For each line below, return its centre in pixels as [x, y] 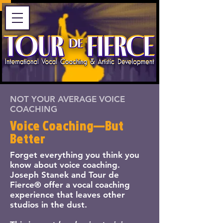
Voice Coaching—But [67, 125]
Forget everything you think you [75, 155]
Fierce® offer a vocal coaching [70, 185]
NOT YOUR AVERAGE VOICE [67, 99]
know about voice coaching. [65, 165]
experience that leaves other [67, 195]
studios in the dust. [49, 205]
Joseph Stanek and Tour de [64, 175]
